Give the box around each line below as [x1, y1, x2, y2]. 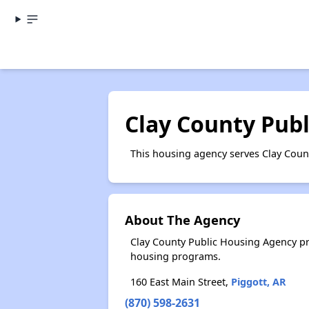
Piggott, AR [230, 275, 286, 288]
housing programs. [130, 250, 221, 263]
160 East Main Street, [130, 275, 231, 288]
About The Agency [124, 211, 240, 228]
